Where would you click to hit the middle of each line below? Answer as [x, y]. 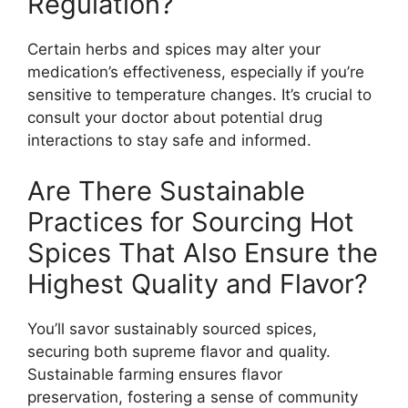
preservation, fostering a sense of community [193, 397]
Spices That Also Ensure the [203, 252]
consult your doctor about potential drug [175, 118]
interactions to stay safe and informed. [169, 141]
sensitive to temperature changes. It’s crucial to [199, 95]
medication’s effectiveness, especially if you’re [196, 72]
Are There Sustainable [166, 190]
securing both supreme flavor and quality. [179, 351]
